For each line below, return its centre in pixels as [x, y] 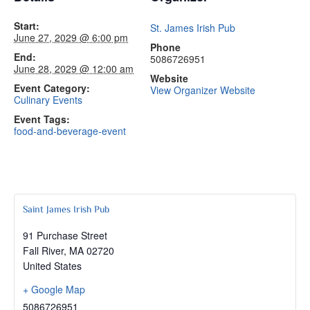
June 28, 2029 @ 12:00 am [74, 69]
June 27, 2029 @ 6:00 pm [71, 37]
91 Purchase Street [65, 235]
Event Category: [52, 88]
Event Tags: [42, 119]
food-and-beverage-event [70, 131]
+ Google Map [54, 289]
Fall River [43, 250]
